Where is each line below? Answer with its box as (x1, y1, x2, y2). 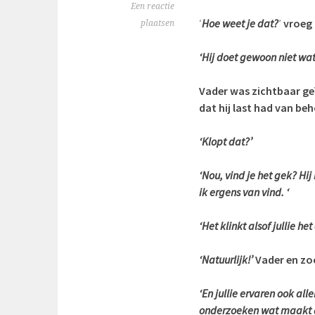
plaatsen (141, 18, 174, 28)
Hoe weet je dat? (202, 16, 278, 30)
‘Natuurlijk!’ (199, 252, 255, 266)
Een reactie (131, 1, 174, 11)
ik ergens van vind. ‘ (199, 185, 289, 199)
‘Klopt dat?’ (199, 134, 252, 148)
